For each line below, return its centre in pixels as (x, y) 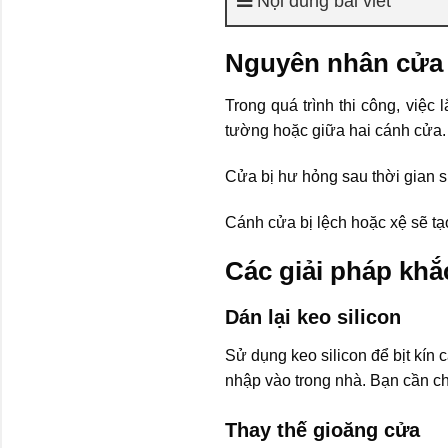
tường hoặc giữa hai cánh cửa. (335, 130)
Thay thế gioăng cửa (322, 429)
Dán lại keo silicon (312, 317)
